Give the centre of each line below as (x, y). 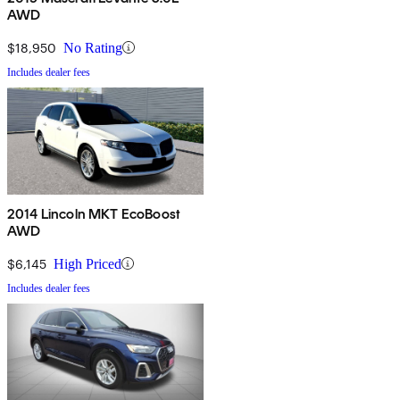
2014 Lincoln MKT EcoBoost (94, 213)
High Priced (87, 263)
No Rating (93, 47)
